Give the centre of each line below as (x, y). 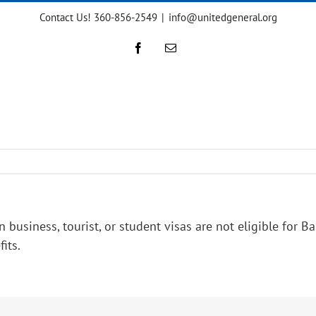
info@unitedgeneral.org (223, 17)
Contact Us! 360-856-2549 (98, 17)
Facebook (165, 47)
